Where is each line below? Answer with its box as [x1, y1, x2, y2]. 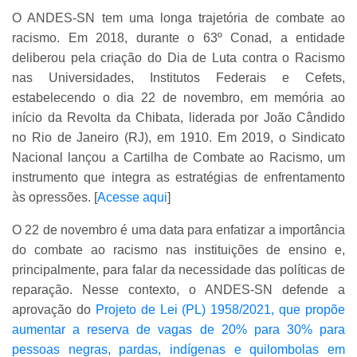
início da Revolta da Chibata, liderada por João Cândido [12, 111, 345, 125]
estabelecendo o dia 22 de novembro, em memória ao [12, 91, 345, 105]
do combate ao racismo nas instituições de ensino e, [12, 243, 345, 257]
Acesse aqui [97, 190, 167, 205]
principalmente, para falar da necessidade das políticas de [12, 263, 345, 277]
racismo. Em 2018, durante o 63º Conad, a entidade [12, 31, 345, 45]
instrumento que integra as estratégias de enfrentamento [12, 171, 345, 185]
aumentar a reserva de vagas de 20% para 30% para [12, 323, 345, 337]
